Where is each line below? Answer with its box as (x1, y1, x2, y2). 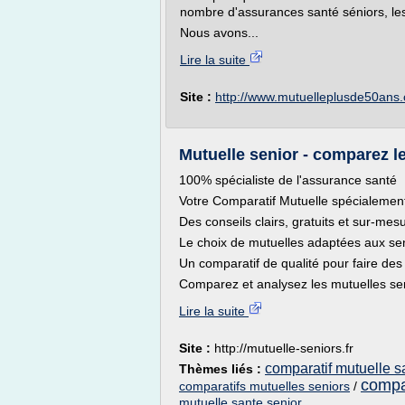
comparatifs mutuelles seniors (179, 379, 350, 393)
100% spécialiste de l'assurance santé (179, 173, 397, 187)
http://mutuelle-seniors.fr (214, 341, 353, 355)
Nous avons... (180, 25, 259, 40)
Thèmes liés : (179, 362, 265, 376)
